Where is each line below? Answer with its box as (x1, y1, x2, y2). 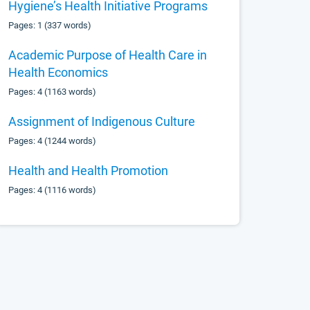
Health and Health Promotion (8, 163, 169, 178)
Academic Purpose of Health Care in (8, 48, 208, 62)
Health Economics (8, 65, 109, 80)
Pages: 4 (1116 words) (8, 185, 97, 195)
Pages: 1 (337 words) (8, 20, 92, 30)
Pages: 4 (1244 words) (8, 136, 97, 146)
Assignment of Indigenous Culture (8, 114, 196, 129)
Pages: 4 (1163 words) (8, 86, 97, 97)
